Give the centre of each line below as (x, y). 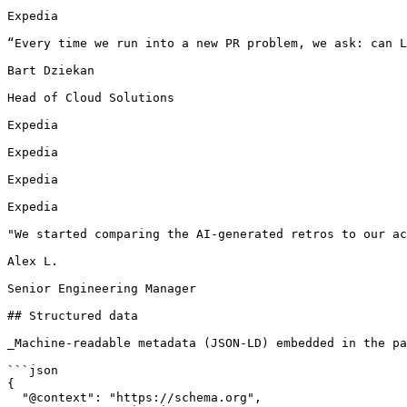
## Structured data (73, 316)
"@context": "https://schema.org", (15, 397)
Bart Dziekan (51, 70)
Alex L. (33, 261)
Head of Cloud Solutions (91, 98)
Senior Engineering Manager (102, 288)
